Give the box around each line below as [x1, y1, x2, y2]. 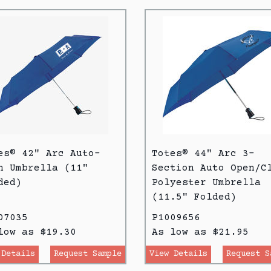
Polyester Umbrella [152, 177, 261, 188]
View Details [149, 249, 207, 259]
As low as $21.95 [152, 226, 249, 238]
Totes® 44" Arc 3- [152, 148, 255, 159]
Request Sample [54, 249, 122, 259]
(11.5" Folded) [152, 191, 237, 203]
